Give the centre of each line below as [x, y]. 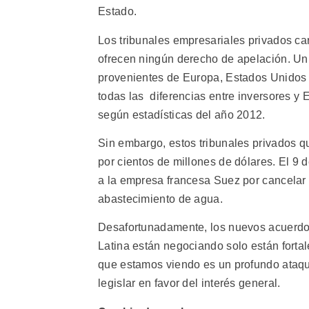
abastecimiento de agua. [160, 199]
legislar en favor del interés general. [189, 283]
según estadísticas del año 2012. [182, 114]
